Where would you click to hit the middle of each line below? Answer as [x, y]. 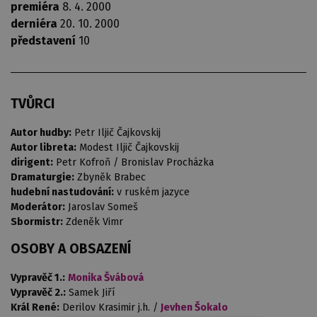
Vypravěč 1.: [38, 278]
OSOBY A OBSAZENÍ [71, 249]
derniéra [34, 24]
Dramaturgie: [42, 178]
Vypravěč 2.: [38, 293]
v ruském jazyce [153, 192]
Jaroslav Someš [103, 207]
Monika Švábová [106, 278]
